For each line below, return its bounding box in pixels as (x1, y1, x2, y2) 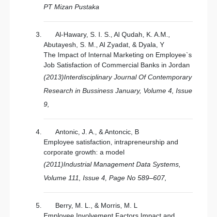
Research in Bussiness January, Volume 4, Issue (44, 87, 192, 94)
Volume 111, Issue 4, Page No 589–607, (44, 174, 167, 182)
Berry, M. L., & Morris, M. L (55, 201, 138, 209)
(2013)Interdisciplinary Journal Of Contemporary (44, 73, 192, 81)
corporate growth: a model (44, 148, 124, 156)
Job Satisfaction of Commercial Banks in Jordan (44, 61, 190, 69)
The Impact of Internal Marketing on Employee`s (44, 51, 192, 59)
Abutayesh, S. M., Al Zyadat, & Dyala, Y (44, 41, 164, 48)
